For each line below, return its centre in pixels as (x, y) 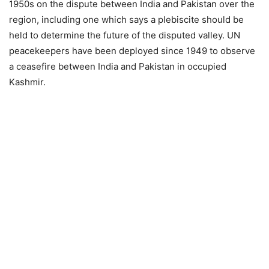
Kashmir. (27, 82)
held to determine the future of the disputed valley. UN (125, 35)
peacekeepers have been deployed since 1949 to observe (132, 51)
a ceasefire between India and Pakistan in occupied (118, 66)
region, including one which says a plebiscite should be (126, 20)
